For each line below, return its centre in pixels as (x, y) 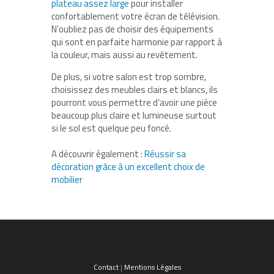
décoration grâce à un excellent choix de (128, 167)
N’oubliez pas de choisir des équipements (132, 29)
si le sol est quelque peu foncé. (111, 128)
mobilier (67, 180)
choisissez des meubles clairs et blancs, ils (135, 90)
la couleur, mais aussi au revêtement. (125, 55)
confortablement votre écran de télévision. (135, 17)
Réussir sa (165, 154)
